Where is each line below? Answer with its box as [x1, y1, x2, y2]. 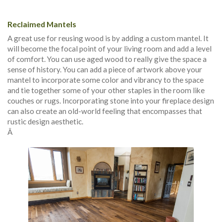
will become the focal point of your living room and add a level [7, 44, 212, 53]
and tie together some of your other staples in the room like [7, 85, 205, 95]
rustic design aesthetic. [7, 116, 83, 126]
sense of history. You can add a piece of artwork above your [7, 64, 202, 74]
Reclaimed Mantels [7, 19, 76, 29]
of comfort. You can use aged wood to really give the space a [7, 54, 207, 63]
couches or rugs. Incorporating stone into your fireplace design [7, 96, 214, 105]
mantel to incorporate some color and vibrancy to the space [7, 75, 204, 84]
